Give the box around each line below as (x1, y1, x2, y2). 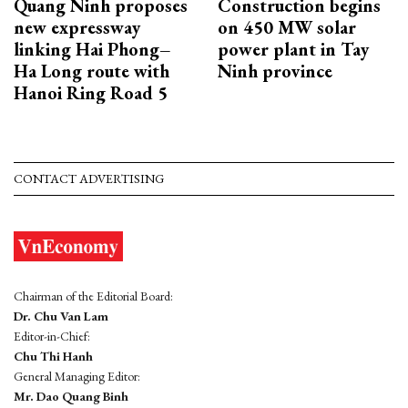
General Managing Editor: (14, 367, 140, 384)
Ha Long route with (14, 58, 169, 83)
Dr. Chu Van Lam (14, 307, 108, 324)
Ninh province (218, 58, 332, 83)
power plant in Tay (218, 36, 369, 61)
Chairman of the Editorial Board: (14, 287, 173, 304)
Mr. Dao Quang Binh (14, 387, 128, 404)
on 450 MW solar (218, 15, 356, 39)
